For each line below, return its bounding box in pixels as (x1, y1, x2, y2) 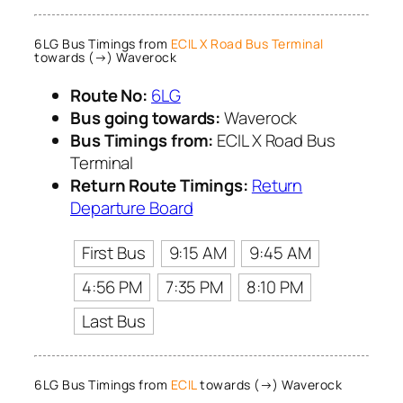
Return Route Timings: (70, 174, 248, 198)
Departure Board (70, 196, 193, 220)
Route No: (70, 84, 148, 108)
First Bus (81, 241, 146, 265)
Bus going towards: (70, 106, 221, 130)
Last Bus (81, 309, 146, 333)
